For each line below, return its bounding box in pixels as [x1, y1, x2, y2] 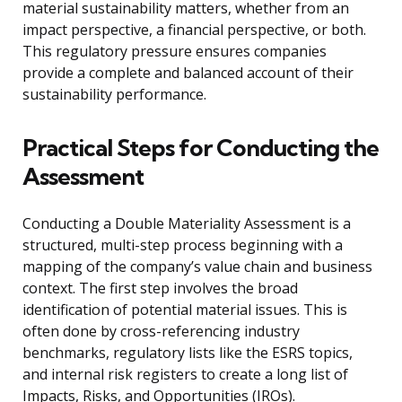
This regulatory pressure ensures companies [22, 41, 327, 62]
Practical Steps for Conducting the [22, 133, 379, 163]
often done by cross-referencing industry [22, 321, 300, 342]
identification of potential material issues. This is [22, 300, 347, 320]
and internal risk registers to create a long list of [22, 364, 348, 385]
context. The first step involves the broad [22, 278, 298, 299]
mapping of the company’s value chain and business [22, 257, 372, 277]
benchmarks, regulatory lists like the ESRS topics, [22, 343, 353, 363]
